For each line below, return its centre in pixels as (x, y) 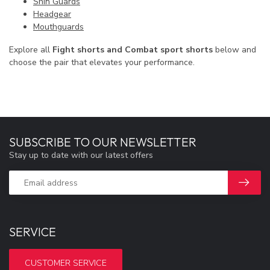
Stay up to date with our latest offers (81, 155)
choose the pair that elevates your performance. (102, 63)
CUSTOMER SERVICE (66, 263)
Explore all (31, 50)
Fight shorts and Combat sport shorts (133, 50)
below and (234, 50)
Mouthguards (58, 27)
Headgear (52, 14)
